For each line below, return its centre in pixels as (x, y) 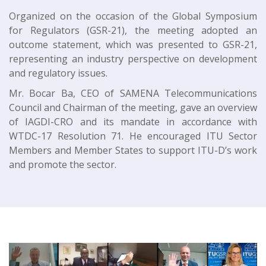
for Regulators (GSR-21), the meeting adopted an (133, 30)
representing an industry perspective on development (133, 58)
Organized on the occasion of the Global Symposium (133, 16)
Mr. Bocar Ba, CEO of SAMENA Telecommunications (133, 93)
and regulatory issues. (58, 73)
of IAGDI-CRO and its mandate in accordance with (133, 121)
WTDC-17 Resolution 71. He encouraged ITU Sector (133, 136)
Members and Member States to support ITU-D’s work (133, 150)
